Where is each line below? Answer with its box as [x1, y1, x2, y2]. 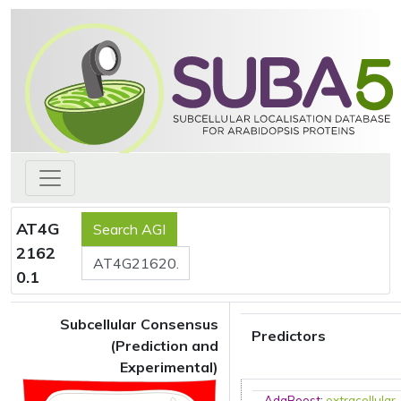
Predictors [252, 327, 326, 345]
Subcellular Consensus [60, 315, 218, 333]
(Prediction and [110, 337, 218, 354]
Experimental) [120, 358, 218, 376]
